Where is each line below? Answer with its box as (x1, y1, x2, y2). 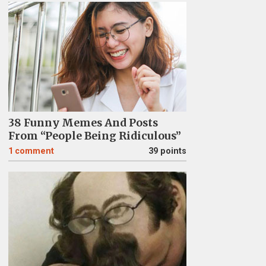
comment (14, 146, 54, 156)
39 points (148, 146, 186, 156)
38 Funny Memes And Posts (8, 116, 158, 129)
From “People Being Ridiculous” (8, 129, 181, 142)
